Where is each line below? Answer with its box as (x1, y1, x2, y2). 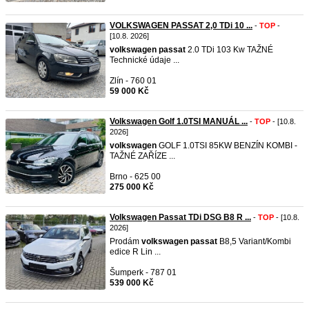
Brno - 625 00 (110, 172, 161, 181)
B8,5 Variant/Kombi (217, 237, 291, 246)
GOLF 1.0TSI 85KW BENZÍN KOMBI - (157, 141, 297, 150)
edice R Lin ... (110, 247, 161, 257)
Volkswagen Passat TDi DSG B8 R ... (110, 212, 251, 222)
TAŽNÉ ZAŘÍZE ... (110, 151, 175, 161)
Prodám (110, 237, 141, 246)
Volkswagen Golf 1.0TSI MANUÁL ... (110, 117, 248, 126)
